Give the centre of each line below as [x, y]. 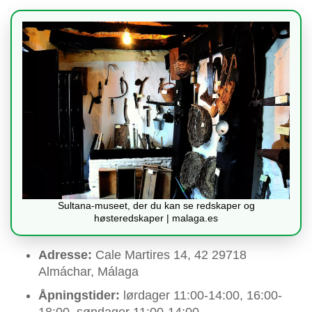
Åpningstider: [79, 296]
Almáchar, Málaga [88, 272]
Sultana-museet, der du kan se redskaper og [156, 206]
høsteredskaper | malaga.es [156, 218]
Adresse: [65, 255]
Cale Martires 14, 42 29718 [169, 255]
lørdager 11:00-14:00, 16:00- [201, 296]
